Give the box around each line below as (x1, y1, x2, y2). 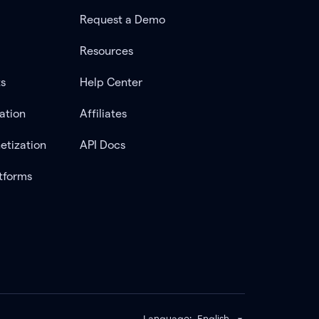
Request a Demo (79, 14, 165, 26)
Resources (79, 45, 133, 57)
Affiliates (79, 108, 127, 120)
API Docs (79, 139, 125, 151)
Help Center (79, 76, 142, 88)
